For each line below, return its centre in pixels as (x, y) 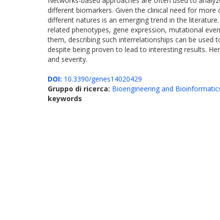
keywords (65, 98)
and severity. (68, 59)
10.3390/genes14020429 (102, 79)
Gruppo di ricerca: (80, 89)
